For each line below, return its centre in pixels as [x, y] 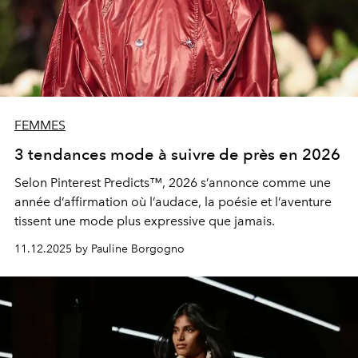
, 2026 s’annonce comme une [247, 183]
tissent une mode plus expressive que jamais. [145, 221]
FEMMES [40, 125]
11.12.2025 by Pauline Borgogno [99, 249]
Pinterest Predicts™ [106, 183]
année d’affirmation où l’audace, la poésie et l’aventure [173, 202]
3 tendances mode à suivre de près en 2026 [178, 155]
